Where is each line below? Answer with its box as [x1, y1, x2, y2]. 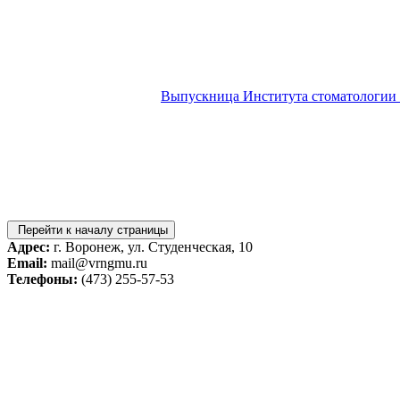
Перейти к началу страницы [14, 222, 168, 237]
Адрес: [7, 238, 50, 254]
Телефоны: [7, 271, 78, 287]
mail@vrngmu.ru [47, 254, 147, 271]
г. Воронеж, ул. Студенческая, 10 [50, 238, 253, 254]
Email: [7, 254, 47, 271]
